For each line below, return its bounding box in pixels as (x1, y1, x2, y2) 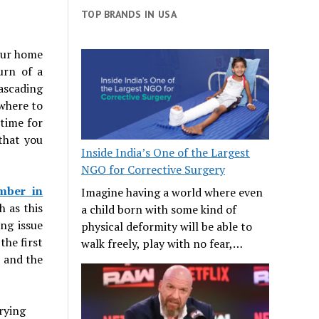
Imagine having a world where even (81, 184, 263, 200)
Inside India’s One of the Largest (81, 144, 251, 160)
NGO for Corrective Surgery (81, 161, 226, 177)
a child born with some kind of (81, 201, 237, 217)
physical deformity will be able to (81, 218, 253, 234)
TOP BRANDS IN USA (81, 7, 177, 21)
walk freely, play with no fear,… (81, 235, 244, 251)
